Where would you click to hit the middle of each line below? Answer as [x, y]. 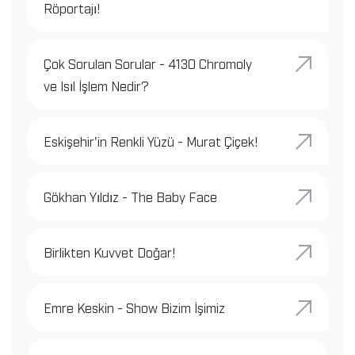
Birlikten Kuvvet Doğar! [110, 252]
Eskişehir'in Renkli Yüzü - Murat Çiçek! [151, 141]
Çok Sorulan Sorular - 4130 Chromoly [148, 63]
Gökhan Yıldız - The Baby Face [130, 196]
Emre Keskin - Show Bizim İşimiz [134, 307]
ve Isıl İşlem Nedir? [96, 85]
